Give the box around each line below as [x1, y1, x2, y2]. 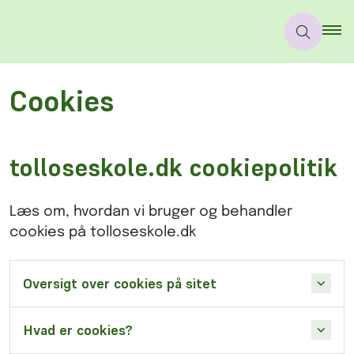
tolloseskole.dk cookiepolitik [9, 151, 337, 183]
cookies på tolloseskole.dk [9, 224, 196, 239]
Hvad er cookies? [23, 321, 133, 339]
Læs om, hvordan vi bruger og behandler [9, 204, 292, 219]
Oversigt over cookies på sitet [23, 274, 217, 292]
